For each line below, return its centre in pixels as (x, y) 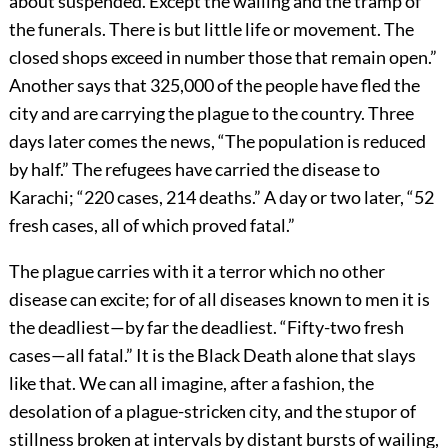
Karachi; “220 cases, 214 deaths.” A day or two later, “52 (221, 197)
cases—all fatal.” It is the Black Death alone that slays (212, 355)
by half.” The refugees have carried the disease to (194, 169)
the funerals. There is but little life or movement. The (211, 29)
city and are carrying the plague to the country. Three (211, 113)
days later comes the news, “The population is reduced (217, 141)
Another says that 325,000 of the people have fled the (214, 85)
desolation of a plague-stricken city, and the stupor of (212, 411)
